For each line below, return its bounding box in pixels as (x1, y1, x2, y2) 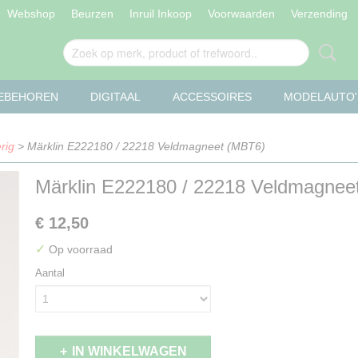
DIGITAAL (90, 90, 141, 103)
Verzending (290, 7, 348, 20)
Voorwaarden (207, 7, 275, 20)
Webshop (6, 7, 55, 20)
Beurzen (70, 7, 113, 20)
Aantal (35, 267, 65, 279)
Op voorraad (46, 243, 113, 256)
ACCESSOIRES (173, 90, 252, 103)
